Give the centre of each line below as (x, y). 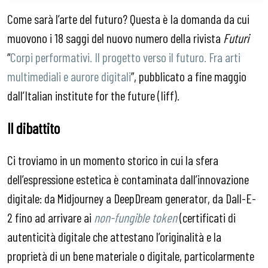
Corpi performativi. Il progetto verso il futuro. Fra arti (125, 57)
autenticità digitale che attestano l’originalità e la (114, 237)
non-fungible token (135, 217)
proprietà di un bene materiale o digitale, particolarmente (131, 256)
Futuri (236, 38)
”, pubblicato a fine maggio (189, 76)
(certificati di (206, 217)
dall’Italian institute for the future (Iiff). (93, 95)
